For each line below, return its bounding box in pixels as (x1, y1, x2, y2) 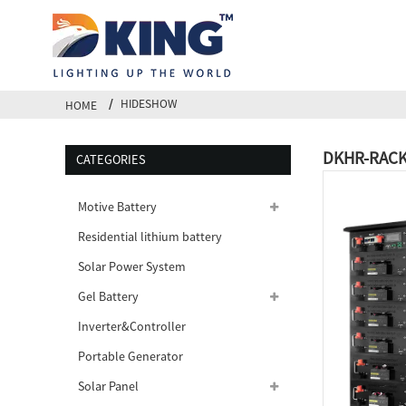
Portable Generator (78, 348, 184, 365)
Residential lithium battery (78, 228, 223, 246)
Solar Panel (78, 378, 140, 395)
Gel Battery (78, 288, 140, 305)
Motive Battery (78, 198, 158, 216)
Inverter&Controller (78, 318, 187, 335)
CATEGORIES (75, 150, 146, 168)
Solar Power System (78, 258, 187, 275)
